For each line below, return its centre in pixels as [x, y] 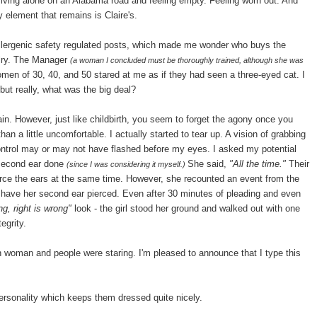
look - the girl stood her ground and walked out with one [187, 208]
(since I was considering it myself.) [127, 164]
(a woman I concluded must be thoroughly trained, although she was [187, 60]
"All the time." [258, 163]
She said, [208, 163]
